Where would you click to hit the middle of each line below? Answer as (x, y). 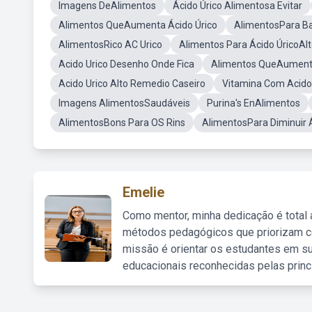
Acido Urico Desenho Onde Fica (126, 64)
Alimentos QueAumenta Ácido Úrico (138, 25)
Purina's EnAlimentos (253, 103)
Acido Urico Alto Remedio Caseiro (132, 84)
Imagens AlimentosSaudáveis (124, 103)
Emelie (143, 192)
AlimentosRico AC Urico (110, 45)
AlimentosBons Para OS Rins (122, 123)
